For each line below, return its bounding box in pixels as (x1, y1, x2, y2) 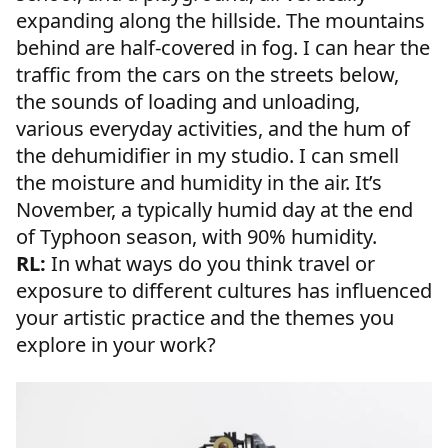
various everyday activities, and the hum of (16, 115, 410, 143)
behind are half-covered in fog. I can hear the (16, 34, 430, 62)
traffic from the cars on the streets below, (16, 61, 399, 89)
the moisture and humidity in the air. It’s (16, 169, 382, 197)
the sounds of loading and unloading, (16, 88, 360, 116)
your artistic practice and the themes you (16, 304, 394, 332)
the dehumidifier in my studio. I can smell (16, 142, 399, 170)
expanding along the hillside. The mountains (16, 7, 425, 35)
